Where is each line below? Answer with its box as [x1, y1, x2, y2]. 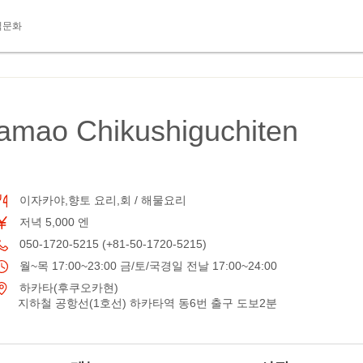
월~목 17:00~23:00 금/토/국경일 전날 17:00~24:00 [16, 259, 277, 272]
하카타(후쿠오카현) [16, 281, 118, 294]
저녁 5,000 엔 [16, 216, 89, 228]
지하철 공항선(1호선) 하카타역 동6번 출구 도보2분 [18, 297, 277, 310]
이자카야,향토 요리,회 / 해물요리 [16, 194, 186, 207]
